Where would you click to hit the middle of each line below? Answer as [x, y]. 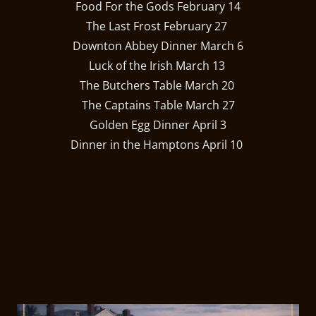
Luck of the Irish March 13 [158, 66]
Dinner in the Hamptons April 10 [158, 145]
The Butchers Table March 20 [158, 86]
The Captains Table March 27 [158, 105]
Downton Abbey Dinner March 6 [158, 46]
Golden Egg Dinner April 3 [158, 125]
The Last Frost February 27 [158, 26]
